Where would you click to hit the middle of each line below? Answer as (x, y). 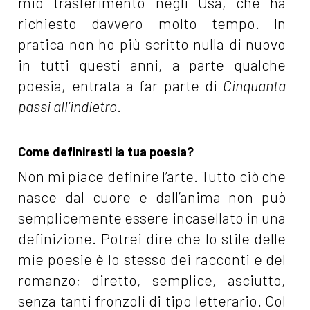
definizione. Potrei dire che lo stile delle (152, 239)
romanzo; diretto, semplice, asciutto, (152, 280)
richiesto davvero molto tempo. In (152, 24)
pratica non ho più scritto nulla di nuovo (152, 44)
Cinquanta (255, 86)
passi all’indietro (68, 107)
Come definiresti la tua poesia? (106, 152)
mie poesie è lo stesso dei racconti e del (152, 259)
